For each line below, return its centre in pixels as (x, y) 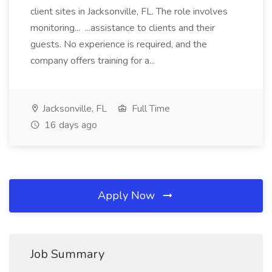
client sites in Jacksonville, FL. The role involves (129, 12)
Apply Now (128, 195)
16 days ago (70, 125)
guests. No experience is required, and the (119, 44)
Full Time (150, 109)
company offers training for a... (94, 61)
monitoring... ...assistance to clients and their (123, 28)
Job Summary (67, 254)
